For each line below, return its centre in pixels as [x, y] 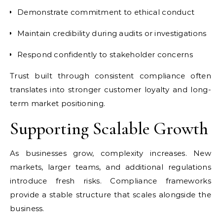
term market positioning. [58, 103]
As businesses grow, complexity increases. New [110, 153]
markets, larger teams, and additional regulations [110, 167]
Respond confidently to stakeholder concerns [105, 55]
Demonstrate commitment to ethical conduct [106, 12]
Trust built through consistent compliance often [110, 76]
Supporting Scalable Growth [109, 129]
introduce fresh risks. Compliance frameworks [110, 181]
